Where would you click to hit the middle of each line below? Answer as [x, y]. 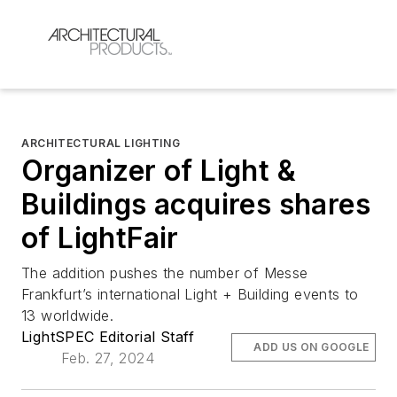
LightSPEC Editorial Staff [108, 336]
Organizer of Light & [159, 170]
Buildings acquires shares [196, 204]
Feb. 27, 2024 [108, 358]
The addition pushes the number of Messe [165, 272]
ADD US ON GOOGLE [311, 346]
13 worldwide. [68, 315]
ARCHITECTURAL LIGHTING [101, 143]
